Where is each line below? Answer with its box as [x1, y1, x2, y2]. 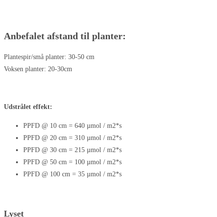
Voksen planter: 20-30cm [4, 65, 72, 73]
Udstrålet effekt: [4, 103, 52, 110]
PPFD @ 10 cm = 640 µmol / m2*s [23, 122, 122, 129]
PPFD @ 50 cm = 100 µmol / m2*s [23, 158, 122, 166]
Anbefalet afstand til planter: [4, 31, 128, 42]
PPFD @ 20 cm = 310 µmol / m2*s [23, 134, 122, 141]
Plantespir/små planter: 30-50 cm [4, 53, 94, 61]
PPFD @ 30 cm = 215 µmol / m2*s [23, 146, 122, 154]
